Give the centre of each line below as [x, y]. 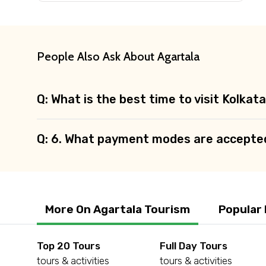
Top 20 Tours [69, 246]
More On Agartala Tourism [118, 209]
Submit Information [201, 32]
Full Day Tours [194, 246]
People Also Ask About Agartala [118, 56]
